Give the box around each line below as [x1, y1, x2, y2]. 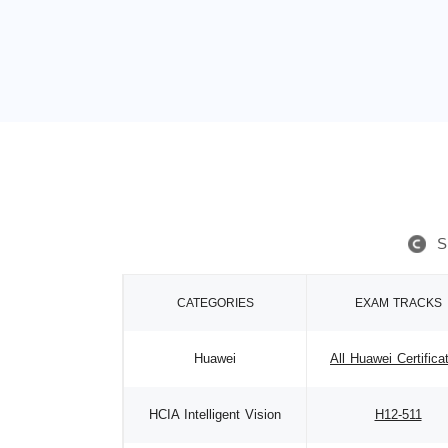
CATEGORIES [176, 296, 254, 310]
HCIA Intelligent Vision [149, 407, 281, 422]
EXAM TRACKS [354, 296, 442, 310]
